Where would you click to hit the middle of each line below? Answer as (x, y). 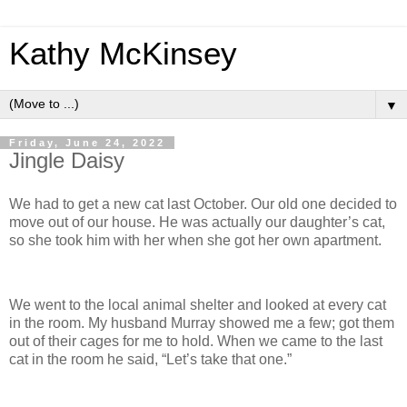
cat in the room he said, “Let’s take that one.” (150, 360)
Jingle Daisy (67, 160)
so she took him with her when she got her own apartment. (195, 240)
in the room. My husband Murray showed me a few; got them (202, 323)
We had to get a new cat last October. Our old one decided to (203, 203)
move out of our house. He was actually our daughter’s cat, (197, 222)
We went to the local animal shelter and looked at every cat (198, 305)
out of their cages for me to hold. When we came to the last (196, 342)
